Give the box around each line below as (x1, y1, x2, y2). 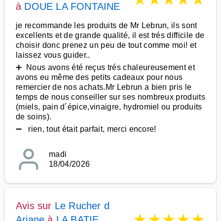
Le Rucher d (54, 200, 110, 211)
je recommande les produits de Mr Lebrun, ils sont (16, 21, 197, 30)
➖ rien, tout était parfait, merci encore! (16, 125, 156, 133)
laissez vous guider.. (16, 51, 90, 59)
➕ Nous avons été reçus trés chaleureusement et (16, 63, 195, 72)
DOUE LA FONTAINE (24, 1, 120, 12)
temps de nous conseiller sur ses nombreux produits (16, 93, 206, 101)
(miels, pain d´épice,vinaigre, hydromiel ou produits (16, 103, 202, 111)
